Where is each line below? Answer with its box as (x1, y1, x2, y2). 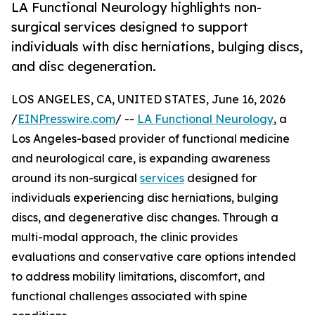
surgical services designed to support (11, 19, 248, 35)
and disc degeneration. (11, 58, 156, 75)
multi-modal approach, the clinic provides (11, 230, 238, 245)
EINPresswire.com (18, 112, 115, 127)
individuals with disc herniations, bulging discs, (11, 39, 303, 55)
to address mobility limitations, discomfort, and (11, 269, 265, 284)
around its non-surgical (11, 171, 140, 186)
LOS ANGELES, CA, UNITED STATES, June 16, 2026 (11, 92, 285, 107)
